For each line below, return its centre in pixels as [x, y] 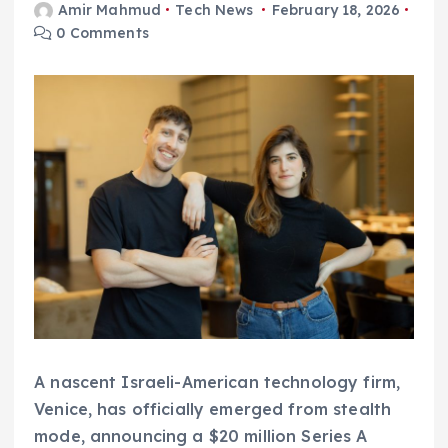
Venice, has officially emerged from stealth [213, 408]
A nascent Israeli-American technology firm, [217, 381]
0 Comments [100, 32]
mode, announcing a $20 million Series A [201, 435]
